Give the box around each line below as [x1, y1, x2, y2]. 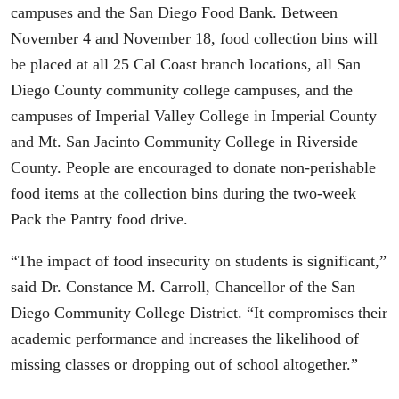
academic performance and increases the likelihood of [11, 329, 359, 347]
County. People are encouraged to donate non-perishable [11, 159, 376, 177]
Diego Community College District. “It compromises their [11, 303, 387, 322]
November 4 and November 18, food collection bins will [11, 29, 378, 48]
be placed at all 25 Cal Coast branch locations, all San [11, 55, 361, 74]
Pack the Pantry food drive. [11, 210, 192, 229]
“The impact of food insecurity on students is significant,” [11, 251, 387, 270]
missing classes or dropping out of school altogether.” [11, 354, 358, 373]
